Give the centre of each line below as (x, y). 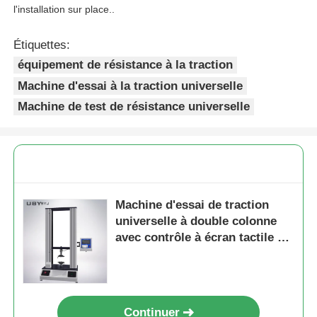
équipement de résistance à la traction (126, 65)
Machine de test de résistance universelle (134, 107)
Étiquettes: (42, 45)
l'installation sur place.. (64, 9)
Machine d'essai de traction (192, 204)
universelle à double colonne (196, 221)
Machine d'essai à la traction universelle (131, 86)
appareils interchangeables (191, 253)
